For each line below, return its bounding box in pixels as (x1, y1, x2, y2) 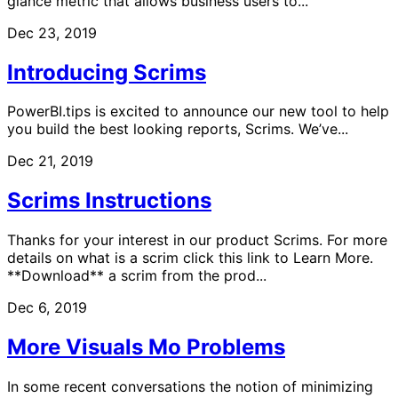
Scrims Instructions (7, 187, 211, 214)
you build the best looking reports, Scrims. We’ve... (7, 120, 348, 139)
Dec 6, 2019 (7, 298, 87, 317)
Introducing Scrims (7, 59, 206, 85)
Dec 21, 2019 (7, 152, 93, 171)
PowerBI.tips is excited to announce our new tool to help (7, 102, 389, 121)
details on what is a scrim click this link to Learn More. (7, 249, 373, 267)
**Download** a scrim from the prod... (7, 267, 267, 285)
